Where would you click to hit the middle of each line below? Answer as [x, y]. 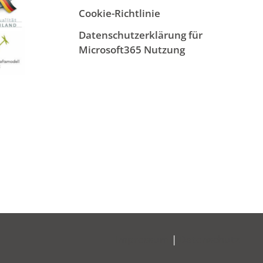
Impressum [142, 239]
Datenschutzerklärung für [141, 35]
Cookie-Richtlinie [120, 13]
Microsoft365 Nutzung [132, 49]
